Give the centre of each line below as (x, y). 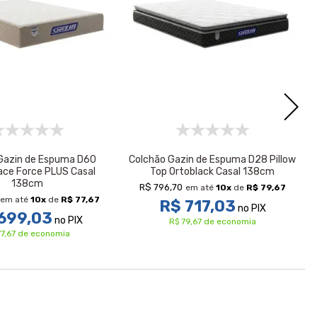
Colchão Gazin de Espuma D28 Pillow (212, 160)
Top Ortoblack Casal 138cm (212, 172)
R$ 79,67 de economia (212, 221)
